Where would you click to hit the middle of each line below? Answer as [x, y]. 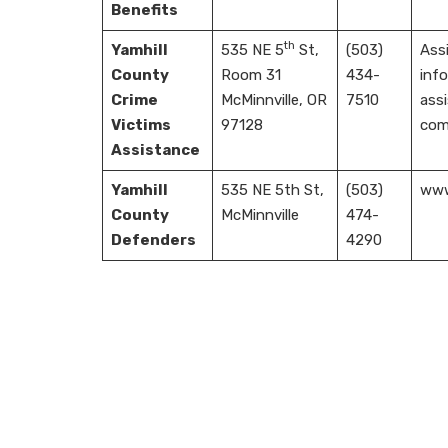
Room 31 [250, 75]
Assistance [155, 150]
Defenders [153, 240]
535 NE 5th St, [272, 190]
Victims [140, 125]
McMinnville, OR [273, 100]
